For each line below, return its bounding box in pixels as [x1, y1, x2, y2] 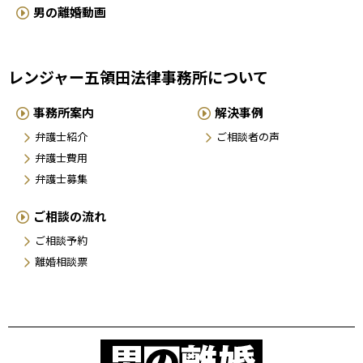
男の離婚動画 [33, 2, 106, 20]
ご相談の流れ [33, 207, 106, 224]
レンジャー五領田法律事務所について [8, 65, 268, 88]
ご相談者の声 [216, 128, 280, 144]
